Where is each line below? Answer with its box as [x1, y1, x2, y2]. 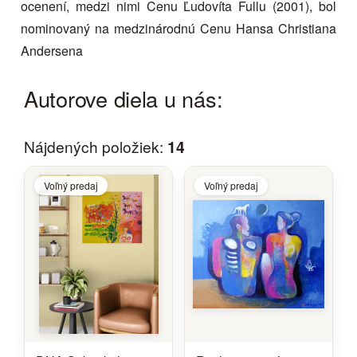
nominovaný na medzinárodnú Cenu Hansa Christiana [21, 19, 336, 37]
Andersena [21, 41, 83, 60]
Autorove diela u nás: [24, 83, 223, 114]
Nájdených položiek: [24, 135, 167, 157]
